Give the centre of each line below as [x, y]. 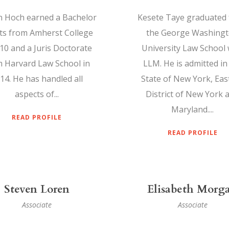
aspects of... [37, 94]
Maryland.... [192, 110]
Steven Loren [37, 190]
